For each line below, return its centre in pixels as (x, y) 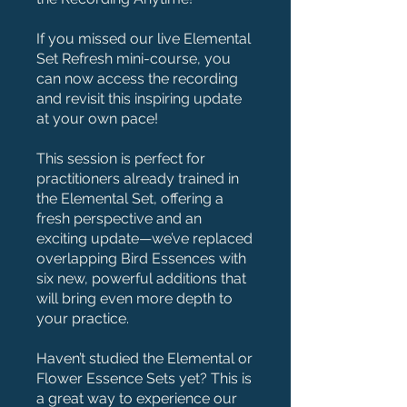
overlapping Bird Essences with (141, 258)
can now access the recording (137, 78)
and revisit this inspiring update (139, 98)
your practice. (83, 318)
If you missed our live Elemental (144, 38)
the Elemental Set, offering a (130, 198)
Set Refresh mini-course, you (134, 58)
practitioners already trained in (138, 178)
